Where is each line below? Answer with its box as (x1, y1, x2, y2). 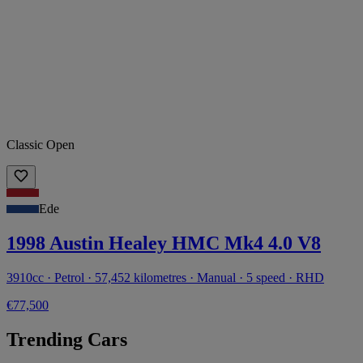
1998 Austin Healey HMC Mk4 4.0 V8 (6, 233, 321, 254)
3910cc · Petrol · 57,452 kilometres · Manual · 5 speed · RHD (6, 271, 324, 285)
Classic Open (6, 138, 75, 152)
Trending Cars (6, 329, 127, 351)
